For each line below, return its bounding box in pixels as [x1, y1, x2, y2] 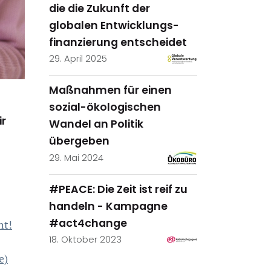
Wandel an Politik [49, 117, 143, 132]
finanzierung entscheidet [49, 34, 187, 50]
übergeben [49, 134, 109, 149]
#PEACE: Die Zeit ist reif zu [49, 181, 188, 197]
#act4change [49, 215, 127, 230]
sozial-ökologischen [49, 100, 161, 115]
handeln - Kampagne [49, 198, 168, 214]
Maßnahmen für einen [49, 83, 172, 98]
